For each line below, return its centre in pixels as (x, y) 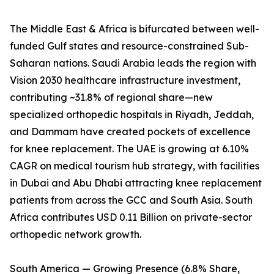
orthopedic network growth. (76, 235)
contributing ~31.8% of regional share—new (111, 98)
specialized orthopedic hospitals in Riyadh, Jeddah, (132, 115)
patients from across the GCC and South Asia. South (131, 200)
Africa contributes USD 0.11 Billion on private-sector (131, 217)
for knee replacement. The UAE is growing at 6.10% (129, 149)
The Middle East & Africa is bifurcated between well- (135, 29)
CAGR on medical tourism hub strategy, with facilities (135, 166)
